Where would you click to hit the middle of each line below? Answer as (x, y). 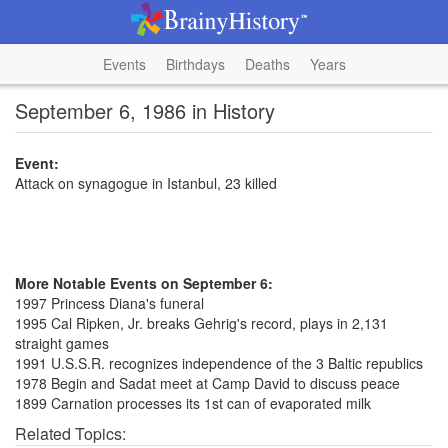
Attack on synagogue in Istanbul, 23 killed (146, 183)
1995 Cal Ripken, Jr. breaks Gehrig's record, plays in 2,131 (201, 323)
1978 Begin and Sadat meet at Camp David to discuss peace (207, 383)
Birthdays (195, 64)
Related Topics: (70, 433)
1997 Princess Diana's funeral (109, 303)
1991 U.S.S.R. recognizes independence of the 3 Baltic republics (219, 363)
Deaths (267, 64)
